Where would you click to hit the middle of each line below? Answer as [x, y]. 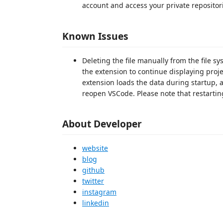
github [93, 170]
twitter [93, 181]
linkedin [96, 203]
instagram [99, 192]
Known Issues [95, 36]
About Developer [102, 124]
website [95, 148]
